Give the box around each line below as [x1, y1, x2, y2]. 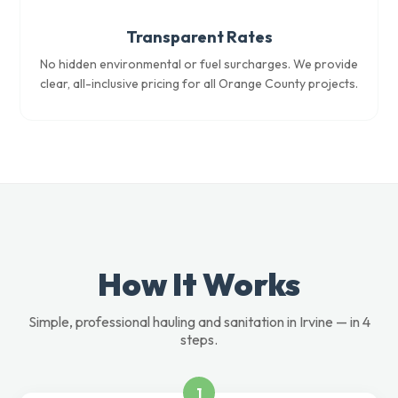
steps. [180, 330, 218, 348]
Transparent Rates [125, 27, 273, 47]
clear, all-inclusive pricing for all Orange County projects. [40, 76, 358, 92]
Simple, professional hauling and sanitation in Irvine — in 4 [28, 313, 370, 330]
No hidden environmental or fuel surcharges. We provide [40, 56, 358, 72]
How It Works [98, 264, 300, 304]
